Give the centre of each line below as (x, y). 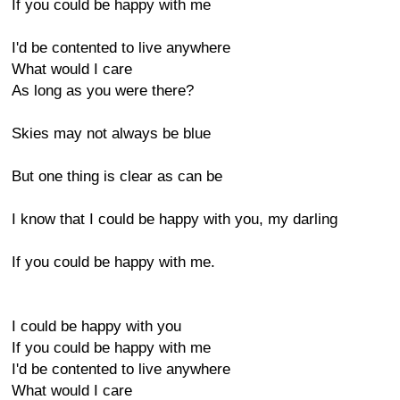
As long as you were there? (103, 91)
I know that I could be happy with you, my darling (175, 219)
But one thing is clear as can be (117, 176)
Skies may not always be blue (111, 133)
